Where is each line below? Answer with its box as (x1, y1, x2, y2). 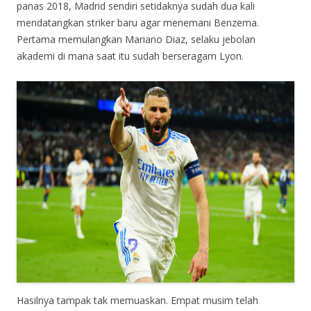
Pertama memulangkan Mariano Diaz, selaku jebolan (17, 32, 255, 46)
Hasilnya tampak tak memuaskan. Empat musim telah (17, 293, 258, 307)
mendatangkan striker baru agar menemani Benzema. (17, 15, 259, 29)
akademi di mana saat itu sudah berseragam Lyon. (17, 49, 244, 62)
